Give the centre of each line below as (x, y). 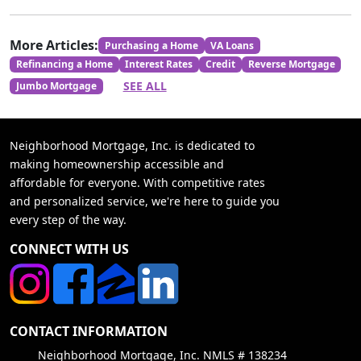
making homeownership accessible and (117, 164)
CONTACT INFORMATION (89, 331)
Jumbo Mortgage (56, 85)
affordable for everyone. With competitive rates (137, 183)
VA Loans (232, 45)
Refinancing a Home (64, 64)
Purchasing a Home (151, 45)
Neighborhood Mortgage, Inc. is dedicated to (132, 146)
